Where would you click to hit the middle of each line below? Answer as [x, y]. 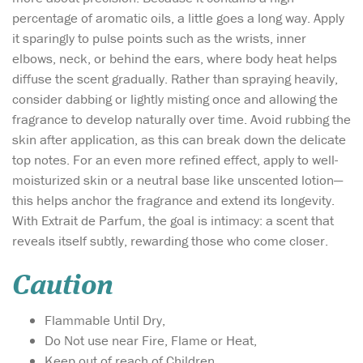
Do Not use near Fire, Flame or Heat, [151, 340]
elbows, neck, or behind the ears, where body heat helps [175, 58]
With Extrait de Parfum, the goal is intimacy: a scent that [173, 220]
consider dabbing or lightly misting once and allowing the [175, 98]
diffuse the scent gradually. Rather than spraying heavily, [175, 78]
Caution [63, 286]
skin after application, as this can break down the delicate [179, 139]
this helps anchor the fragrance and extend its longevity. [173, 200]
